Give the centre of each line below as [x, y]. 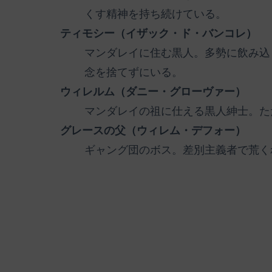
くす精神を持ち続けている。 [155, 14]
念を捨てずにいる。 [134, 73]
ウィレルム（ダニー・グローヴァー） [153, 92]
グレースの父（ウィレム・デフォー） [153, 131]
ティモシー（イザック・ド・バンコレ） [158, 34]
